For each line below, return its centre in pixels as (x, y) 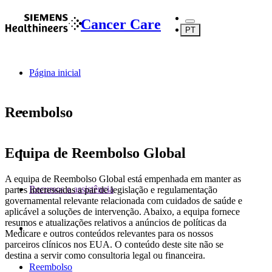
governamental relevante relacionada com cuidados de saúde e (124, 200)
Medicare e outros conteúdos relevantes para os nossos (109, 233)
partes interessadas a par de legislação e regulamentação (111, 189)
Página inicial (55, 73)
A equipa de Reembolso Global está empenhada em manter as (123, 178)
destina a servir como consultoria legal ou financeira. (105, 255)
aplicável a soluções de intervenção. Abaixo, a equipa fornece (122, 211)
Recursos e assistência (71, 189)
